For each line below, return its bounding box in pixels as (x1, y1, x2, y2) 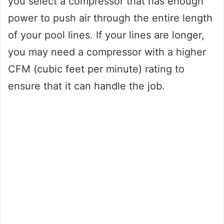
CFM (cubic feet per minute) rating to (8, 62, 184, 75)
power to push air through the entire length (8, 11, 212, 24)
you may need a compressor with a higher (8, 45, 206, 58)
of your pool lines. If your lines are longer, (8, 28, 204, 41)
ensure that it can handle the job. (8, 79, 165, 92)
